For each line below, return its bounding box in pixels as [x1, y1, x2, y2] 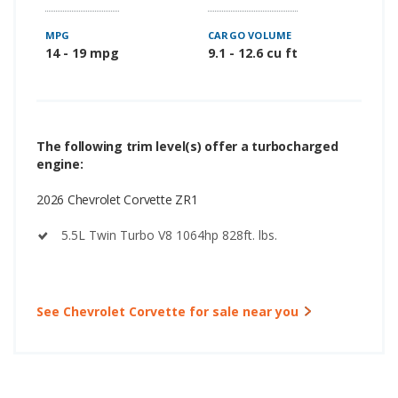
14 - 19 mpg [45, 44, 119, 62]
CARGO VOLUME [208, 28, 292, 43]
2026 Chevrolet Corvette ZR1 [36, 191, 198, 209]
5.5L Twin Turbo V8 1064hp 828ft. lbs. [61, 227, 277, 244]
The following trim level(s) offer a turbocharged [36, 138, 338, 155]
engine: [36, 155, 84, 173]
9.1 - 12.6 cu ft [208, 44, 298, 62]
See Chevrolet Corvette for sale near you [36, 303, 298, 321]
